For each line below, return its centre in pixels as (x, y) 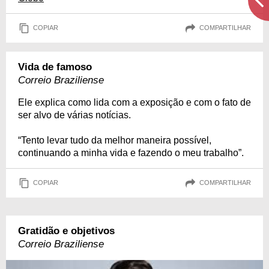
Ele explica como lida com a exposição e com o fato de (134, 102)
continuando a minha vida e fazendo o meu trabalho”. (131, 153)
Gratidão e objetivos (66, 231)
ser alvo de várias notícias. (74, 115)
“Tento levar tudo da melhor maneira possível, (115, 140)
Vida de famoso (55, 67)
